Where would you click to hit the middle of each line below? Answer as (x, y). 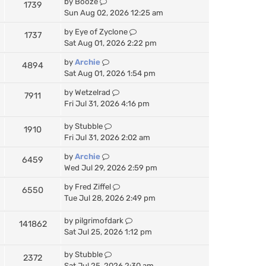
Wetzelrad (93, 92)
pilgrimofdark (99, 220)
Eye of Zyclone (101, 31)
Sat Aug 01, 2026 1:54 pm (110, 73)
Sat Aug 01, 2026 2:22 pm (110, 43)
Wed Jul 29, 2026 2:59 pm (111, 167)
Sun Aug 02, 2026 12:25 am (114, 12)
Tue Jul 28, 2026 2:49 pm (110, 198)
